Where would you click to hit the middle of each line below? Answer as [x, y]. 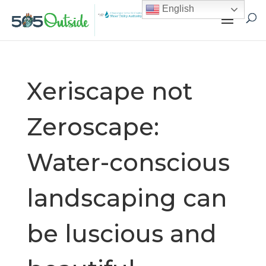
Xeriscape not [109, 91]
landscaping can [126, 198]
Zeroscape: [93, 127]
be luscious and [121, 234]
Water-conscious [128, 162]
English [177, 9]
